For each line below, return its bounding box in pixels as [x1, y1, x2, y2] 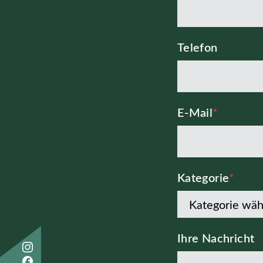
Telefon [177, 42, 218, 54]
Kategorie [177, 172, 230, 184]
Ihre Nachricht [177, 232, 255, 245]
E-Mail [177, 107, 213, 119]
